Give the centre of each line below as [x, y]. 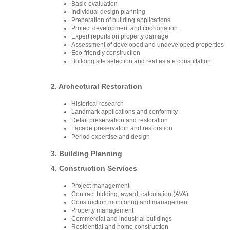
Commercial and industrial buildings [122, 219]
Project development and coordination [124, 28]
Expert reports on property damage [120, 36]
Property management [102, 210]
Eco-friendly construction [106, 53]
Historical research [98, 104]
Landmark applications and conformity [124, 112]
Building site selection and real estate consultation [141, 61]
